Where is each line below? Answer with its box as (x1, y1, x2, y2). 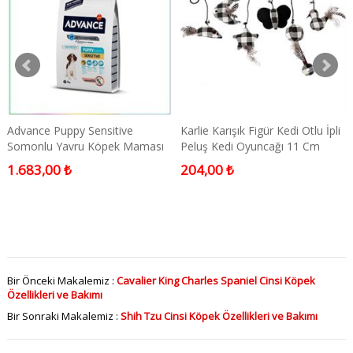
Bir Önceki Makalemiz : (6, 273, 117, 288)
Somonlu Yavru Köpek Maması (6, 139, 164, 154)
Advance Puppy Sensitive (6, 123, 133, 139)
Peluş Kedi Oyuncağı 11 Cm (180, 139, 320, 154)
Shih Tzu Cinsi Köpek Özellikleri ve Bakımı (120, 309, 318, 324)
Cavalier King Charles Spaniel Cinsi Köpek (116, 273, 315, 288)
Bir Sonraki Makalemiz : (6, 309, 121, 324)
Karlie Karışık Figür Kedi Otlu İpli (180, 123, 340, 139)
